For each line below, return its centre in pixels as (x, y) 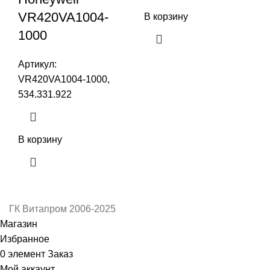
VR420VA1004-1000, (64, 79)
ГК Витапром (39, 209)
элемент (27, 254)
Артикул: (37, 64)
